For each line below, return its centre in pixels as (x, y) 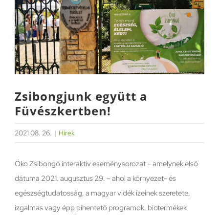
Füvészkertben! (63, 110)
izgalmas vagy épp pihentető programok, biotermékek (100, 208)
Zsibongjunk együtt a (81, 96)
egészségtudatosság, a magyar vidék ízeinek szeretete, (102, 193)
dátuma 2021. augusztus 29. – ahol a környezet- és (95, 178)
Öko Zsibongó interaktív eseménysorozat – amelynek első (106, 164)
